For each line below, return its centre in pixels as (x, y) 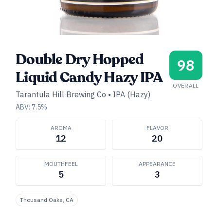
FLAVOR (157, 128)
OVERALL (186, 85)
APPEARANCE (157, 164)
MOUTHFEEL (61, 164)
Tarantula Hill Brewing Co (61, 94)
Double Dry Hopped (80, 60)
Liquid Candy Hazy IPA (89, 78)
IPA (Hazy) (132, 94)
